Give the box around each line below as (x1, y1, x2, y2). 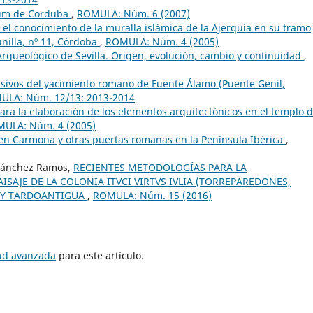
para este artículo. (56, 248, 144, 262)
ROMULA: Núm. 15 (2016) (93, 188, 212, 202)
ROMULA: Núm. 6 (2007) (77, 6, 190, 20)
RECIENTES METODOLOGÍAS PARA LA (73, 160, 247, 174)
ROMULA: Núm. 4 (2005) (105, 34, 219, 48)
